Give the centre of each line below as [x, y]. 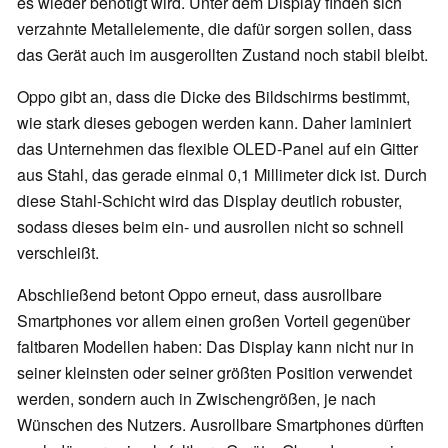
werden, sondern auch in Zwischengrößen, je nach [196, 399]
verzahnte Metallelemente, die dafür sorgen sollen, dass [214, 29]
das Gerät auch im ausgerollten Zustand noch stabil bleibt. [222, 55]
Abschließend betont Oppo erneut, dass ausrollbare [199, 295]
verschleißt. [60, 253]
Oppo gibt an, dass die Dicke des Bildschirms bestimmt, [213, 97]
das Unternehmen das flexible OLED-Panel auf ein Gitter [217, 149]
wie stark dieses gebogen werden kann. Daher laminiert [214, 123]
